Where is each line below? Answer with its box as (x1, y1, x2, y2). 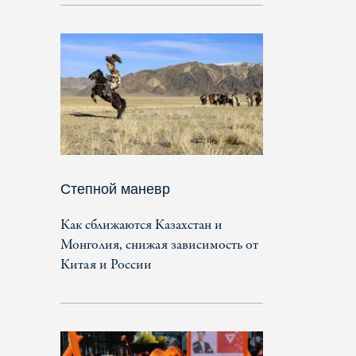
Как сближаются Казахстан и (60, 215, 222, 235)
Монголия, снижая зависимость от (60, 234, 258, 255)
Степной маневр (60, 180, 170, 197)
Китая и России (60, 254, 152, 275)
